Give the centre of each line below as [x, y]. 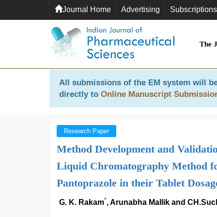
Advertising [140, 9]
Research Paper [86, 131]
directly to [80, 94]
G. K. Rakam [82, 202]
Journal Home [87, 9]
